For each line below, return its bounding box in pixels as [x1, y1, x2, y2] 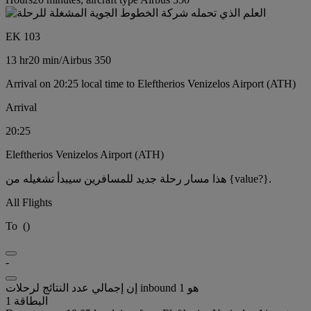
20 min [28, 53, 59, 66]
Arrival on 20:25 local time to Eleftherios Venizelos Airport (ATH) [6, 77, 296, 90]
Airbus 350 [62, 53, 111, 66]
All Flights [6, 196, 52, 208]
